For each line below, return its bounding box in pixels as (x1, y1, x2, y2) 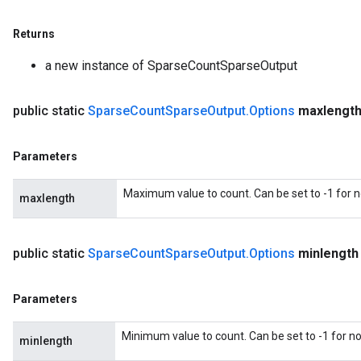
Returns (13, 27, 55, 40)
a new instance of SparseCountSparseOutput (45, 58, 297, 73)
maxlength (19, 192, 75, 205)
